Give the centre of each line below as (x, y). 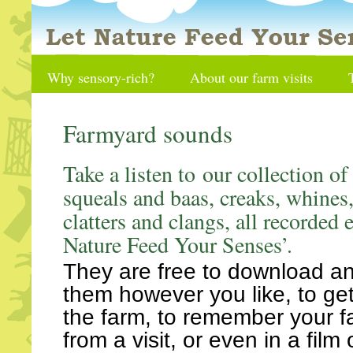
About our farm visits (251, 77)
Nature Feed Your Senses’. (178, 245)
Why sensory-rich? (101, 77)
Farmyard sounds (148, 133)
